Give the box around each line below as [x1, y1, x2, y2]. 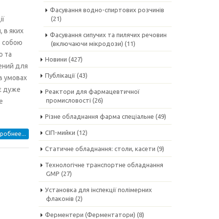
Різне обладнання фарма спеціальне [44, 113, 154, 120]
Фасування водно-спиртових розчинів [49, 6, 164, 13]
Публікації [44, 72, 75, 79]
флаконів [45, 195, 74, 202]
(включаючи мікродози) [50, 40, 123, 47]
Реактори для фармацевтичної [44, 88, 140, 95]
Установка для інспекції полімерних [44, 186, 152, 193]
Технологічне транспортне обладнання [44, 161, 163, 168]
